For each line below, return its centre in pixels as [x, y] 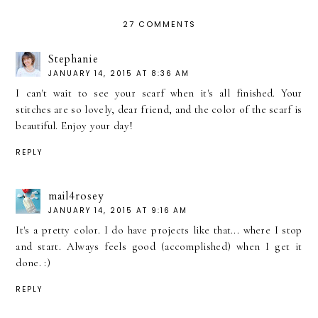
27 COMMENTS [159, 24]
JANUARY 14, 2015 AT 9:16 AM [118, 211]
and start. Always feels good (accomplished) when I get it [159, 247]
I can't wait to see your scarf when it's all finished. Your [159, 93]
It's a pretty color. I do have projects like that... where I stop [159, 230]
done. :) [33, 263]
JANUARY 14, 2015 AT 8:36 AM [119, 73]
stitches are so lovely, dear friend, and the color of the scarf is [159, 109]
